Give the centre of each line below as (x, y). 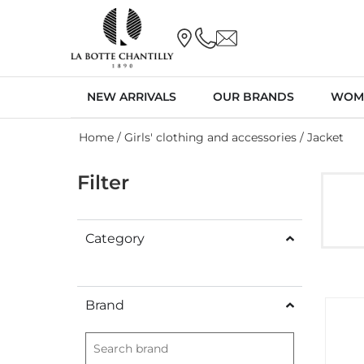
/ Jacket (320, 137)
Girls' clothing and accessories (210, 137)
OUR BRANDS (253, 96)
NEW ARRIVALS (132, 96)
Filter (103, 182)
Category (115, 238)
